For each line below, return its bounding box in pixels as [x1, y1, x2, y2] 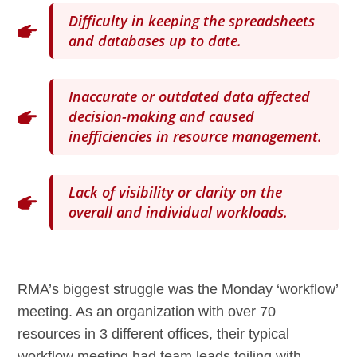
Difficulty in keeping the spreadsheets [69, 11, 316, 31]
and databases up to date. [69, 31, 242, 51]
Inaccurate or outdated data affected [69, 87, 311, 107]
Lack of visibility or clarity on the [69, 182, 283, 202]
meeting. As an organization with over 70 [18, 304, 277, 320]
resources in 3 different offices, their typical [18, 326, 290, 343]
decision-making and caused [69, 107, 255, 127]
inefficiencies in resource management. [69, 127, 323, 147]
